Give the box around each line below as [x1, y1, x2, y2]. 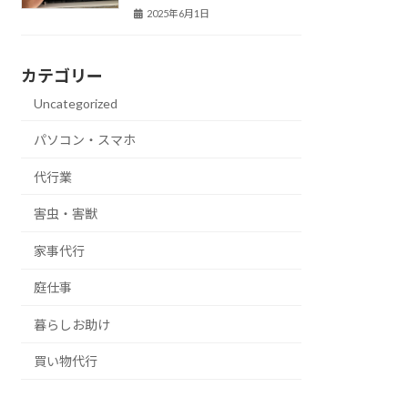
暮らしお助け [34, 316, 111, 332]
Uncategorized [34, 96, 118, 112]
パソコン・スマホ [34, 131, 137, 148]
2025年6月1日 [147, 6, 210, 19]
